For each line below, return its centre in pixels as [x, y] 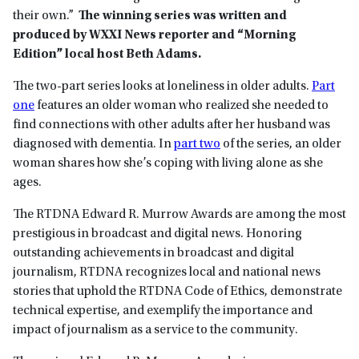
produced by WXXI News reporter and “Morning [154, 36]
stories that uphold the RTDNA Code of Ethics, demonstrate [177, 292]
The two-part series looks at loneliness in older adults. [162, 87]
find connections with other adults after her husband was [171, 125]
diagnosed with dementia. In [93, 145]
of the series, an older [281, 145]
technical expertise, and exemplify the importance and [163, 311]
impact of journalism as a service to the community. [157, 331]
